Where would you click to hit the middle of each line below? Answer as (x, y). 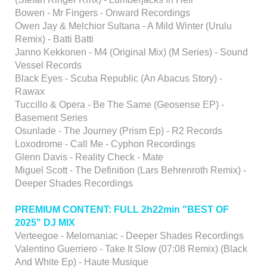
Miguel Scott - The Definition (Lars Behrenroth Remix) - (131, 170)
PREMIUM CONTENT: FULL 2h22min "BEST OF (122, 209)
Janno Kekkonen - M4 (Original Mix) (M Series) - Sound (131, 52)
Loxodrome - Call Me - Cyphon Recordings (105, 144)
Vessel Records (48, 65)
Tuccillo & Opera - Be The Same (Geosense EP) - (119, 105)
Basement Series (51, 118)
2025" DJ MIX (45, 223)
